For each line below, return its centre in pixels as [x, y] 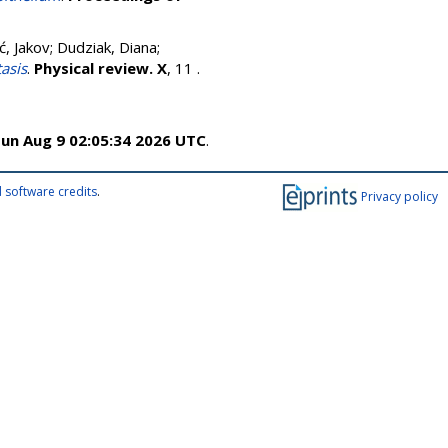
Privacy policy [399, 196]
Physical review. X [100, 68]
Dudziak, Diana [107, 47]
